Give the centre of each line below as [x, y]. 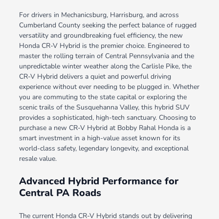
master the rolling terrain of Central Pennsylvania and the [106, 56]
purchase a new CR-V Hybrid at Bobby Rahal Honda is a [105, 128]
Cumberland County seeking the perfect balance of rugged [108, 25]
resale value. [38, 159]
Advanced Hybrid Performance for [99, 181]
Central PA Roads [60, 193]
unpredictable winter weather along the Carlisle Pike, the [105, 66]
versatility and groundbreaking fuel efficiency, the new [101, 36]
